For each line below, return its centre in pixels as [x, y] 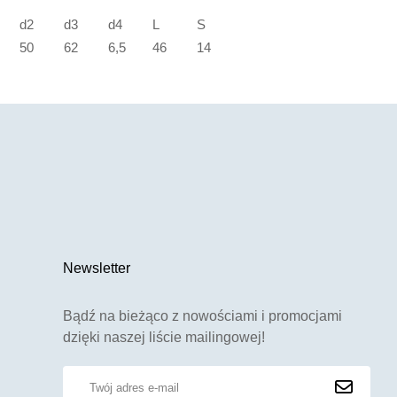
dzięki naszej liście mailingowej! [164, 338]
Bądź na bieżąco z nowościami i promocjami [203, 316]
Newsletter [97, 269]
